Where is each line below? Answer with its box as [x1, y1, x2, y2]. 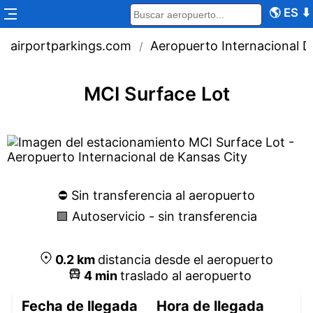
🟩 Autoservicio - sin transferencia [56, 208, 257, 224]
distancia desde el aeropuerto [98, 252, 273, 267]
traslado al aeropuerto [120, 268, 252, 283]
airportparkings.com [10, 38, 132, 54]
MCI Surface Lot [83, 82, 230, 105]
